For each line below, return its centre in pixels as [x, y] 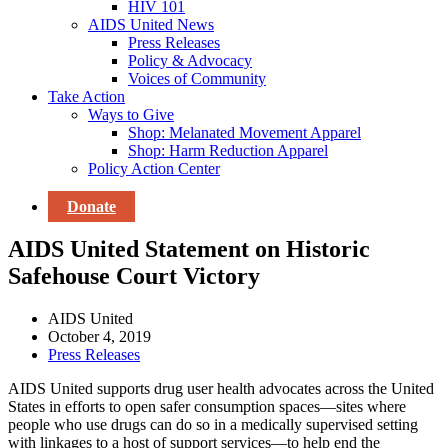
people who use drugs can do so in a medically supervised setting [213, 424]
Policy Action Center [154, 168]
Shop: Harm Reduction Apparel [228, 150]
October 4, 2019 [99, 336]
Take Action [86, 96]
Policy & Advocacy [190, 60]
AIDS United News [151, 24]
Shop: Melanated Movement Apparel [244, 132]
